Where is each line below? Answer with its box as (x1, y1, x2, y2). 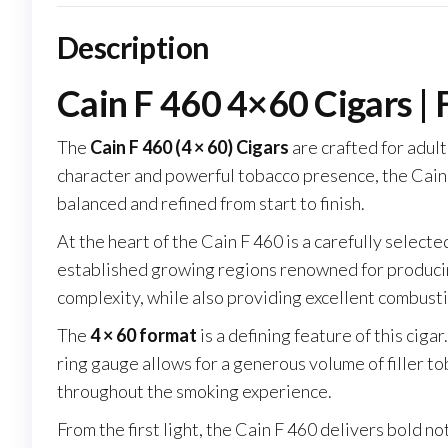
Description (57, 29, 210, 66)
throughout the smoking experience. (57, 380, 332, 403)
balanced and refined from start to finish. (57, 192, 365, 215)
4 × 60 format (90, 324, 197, 347)
